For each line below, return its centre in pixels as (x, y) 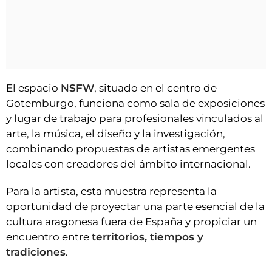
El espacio (33, 88)
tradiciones (36, 252)
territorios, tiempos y (148, 237)
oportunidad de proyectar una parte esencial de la (135, 206)
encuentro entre (49, 237)
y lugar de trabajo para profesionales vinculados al (135, 118)
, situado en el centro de (155, 88)
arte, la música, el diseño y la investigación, (116, 134)
